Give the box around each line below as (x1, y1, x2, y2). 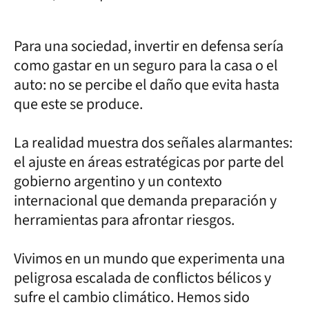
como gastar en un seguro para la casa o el (14, 54, 278, 77)
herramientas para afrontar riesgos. (14, 209, 235, 231)
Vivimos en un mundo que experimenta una (14, 248, 285, 270)
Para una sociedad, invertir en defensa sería (14, 35, 283, 57)
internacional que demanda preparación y (14, 190, 277, 212)
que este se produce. (14, 93, 146, 115)
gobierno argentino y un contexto (14, 170, 222, 192)
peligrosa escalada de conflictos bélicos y (14, 267, 271, 289)
